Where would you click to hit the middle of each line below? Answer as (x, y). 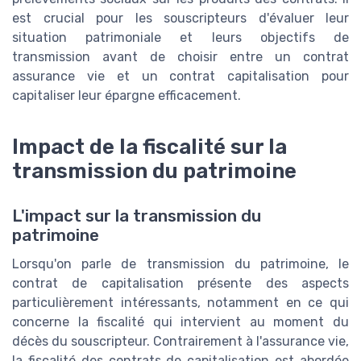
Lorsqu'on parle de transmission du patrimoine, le (180, 264)
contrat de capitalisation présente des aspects (180, 284)
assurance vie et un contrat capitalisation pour (180, 77)
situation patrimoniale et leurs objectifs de (180, 38)
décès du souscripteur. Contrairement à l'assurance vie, (180, 342)
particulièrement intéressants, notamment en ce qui (180, 303)
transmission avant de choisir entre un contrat (180, 57)
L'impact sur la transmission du (137, 216)
